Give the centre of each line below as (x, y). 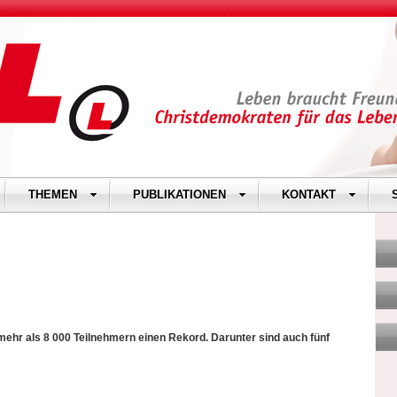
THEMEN (53, 195)
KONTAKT (309, 195)
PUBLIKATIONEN (179, 195)
